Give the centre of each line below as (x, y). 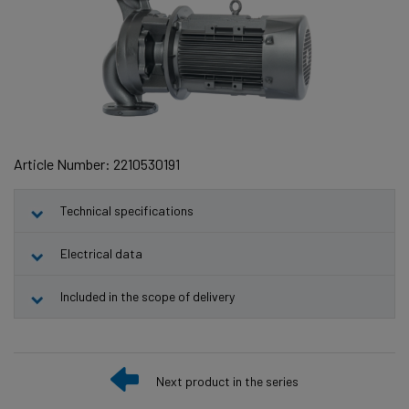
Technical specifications (127, 210)
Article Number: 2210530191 (97, 163)
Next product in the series (227, 381)
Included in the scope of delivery (147, 296)
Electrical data (101, 253)
